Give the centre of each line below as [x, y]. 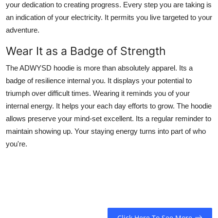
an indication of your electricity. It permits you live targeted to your [109, 18]
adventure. [23, 30]
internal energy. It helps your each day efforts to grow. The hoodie [109, 106]
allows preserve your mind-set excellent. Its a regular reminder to [109, 119]
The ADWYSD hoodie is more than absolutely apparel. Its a [99, 68]
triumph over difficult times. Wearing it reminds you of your [98, 93]
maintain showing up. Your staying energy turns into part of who [106, 131]
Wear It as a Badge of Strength [86, 51]
